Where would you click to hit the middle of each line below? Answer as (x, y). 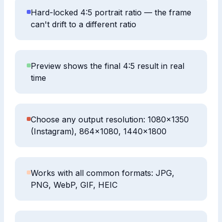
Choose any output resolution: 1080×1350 (110, 120)
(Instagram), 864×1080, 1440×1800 (99, 132)
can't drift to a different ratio (84, 25)
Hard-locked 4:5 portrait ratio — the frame (111, 13)
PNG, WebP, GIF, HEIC (74, 185)
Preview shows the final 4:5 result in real (108, 66)
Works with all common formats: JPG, (103, 173)
